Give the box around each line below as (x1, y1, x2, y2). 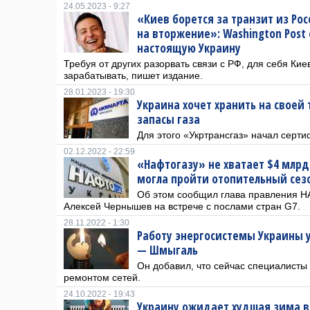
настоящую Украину (137, 40, 241, 56)
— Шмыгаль (137, 242, 198, 258)
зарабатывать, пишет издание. (64, 70, 203, 81)
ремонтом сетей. (64, 272, 140, 283)
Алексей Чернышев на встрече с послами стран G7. (64, 201, 300, 212)
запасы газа (137, 111, 200, 127)
